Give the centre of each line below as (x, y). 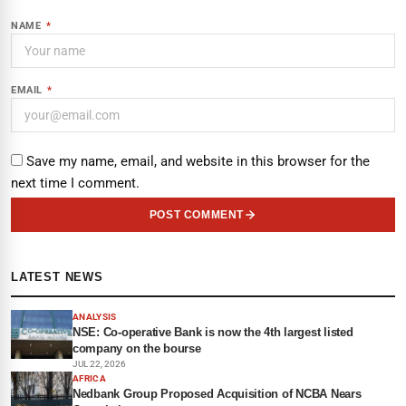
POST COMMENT (197, 215)
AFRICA (89, 378)
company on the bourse (137, 348)
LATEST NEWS (57, 277)
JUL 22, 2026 (99, 364)
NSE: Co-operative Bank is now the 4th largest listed (213, 332)
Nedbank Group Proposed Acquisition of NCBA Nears (217, 394)
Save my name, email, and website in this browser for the (198, 161)
